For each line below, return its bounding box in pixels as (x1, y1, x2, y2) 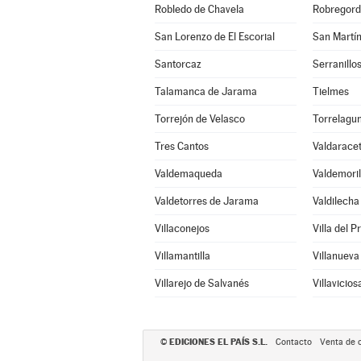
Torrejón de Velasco (154, 113, 245, 125)
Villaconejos (154, 222, 210, 234)
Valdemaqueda (154, 168, 222, 180)
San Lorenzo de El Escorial (154, 31, 275, 43)
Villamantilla (154, 250, 210, 262)
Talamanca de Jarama (154, 85, 257, 98)
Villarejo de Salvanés (154, 277, 249, 289)
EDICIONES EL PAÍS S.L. (168, 336, 268, 347)
